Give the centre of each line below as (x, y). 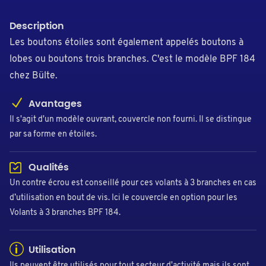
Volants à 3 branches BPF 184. (65, 213)
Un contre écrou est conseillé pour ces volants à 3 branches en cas (133, 183)
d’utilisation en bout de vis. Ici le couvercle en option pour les (123, 198)
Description (37, 26)
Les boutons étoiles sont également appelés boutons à (126, 42)
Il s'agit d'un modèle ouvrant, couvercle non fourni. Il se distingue (131, 119)
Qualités (47, 167)
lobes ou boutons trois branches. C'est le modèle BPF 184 (132, 59)
